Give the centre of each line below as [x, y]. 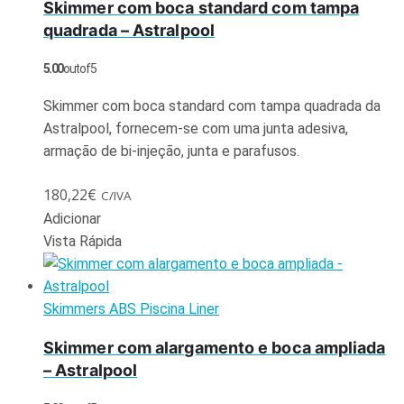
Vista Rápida [83, 241]
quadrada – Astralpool [129, 30]
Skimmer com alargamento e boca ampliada [215, 347]
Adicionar [72, 218]
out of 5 [79, 68]
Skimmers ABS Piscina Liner [131, 308]
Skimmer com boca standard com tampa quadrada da [212, 106]
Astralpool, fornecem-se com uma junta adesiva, [196, 128]
